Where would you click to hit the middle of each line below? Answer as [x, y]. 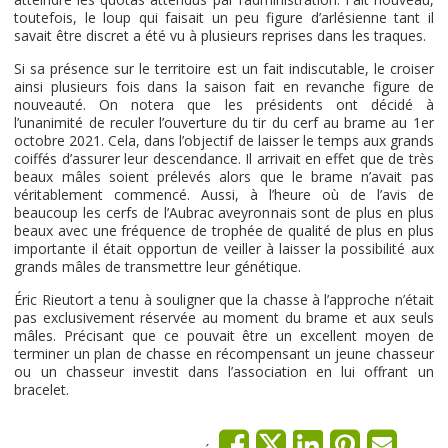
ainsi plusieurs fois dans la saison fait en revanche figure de [224, 86]
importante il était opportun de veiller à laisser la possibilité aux [224, 248]
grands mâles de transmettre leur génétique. [158, 266]
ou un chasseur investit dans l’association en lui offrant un [224, 371]
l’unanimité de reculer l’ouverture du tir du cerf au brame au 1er [224, 122]
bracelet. [42, 389]
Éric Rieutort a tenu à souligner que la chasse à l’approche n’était [224, 299]
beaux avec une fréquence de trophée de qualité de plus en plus [224, 230]
